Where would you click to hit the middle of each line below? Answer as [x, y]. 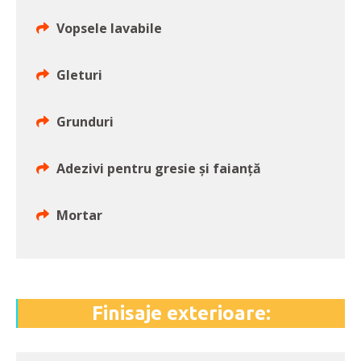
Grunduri [85, 121]
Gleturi [79, 75]
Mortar [79, 215]
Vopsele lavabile [109, 28]
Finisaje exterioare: [181, 313]
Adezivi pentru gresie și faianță [159, 168]
